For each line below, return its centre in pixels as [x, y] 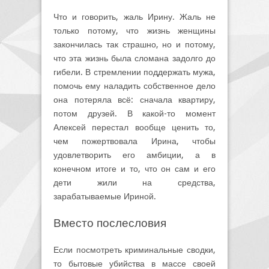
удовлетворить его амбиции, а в [134, 155]
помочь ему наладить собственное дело [134, 86]
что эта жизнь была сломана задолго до [134, 58]
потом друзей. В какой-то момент [134, 113]
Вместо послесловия [110, 223]
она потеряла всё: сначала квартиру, [134, 99]
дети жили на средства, [134, 182]
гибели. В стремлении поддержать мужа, [134, 72]
